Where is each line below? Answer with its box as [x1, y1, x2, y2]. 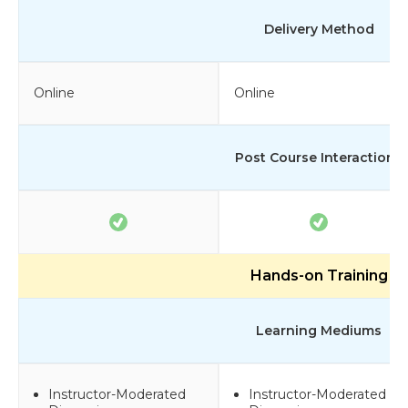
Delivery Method [263, 20, 374, 37]
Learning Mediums [256, 321, 382, 339]
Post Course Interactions [235, 148, 403, 166]
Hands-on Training [250, 266, 388, 284]
